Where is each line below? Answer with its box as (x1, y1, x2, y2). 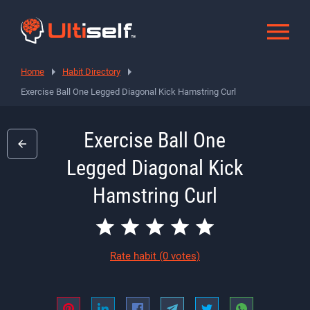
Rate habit (110, 249, 159, 262)
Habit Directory (62, 66, 120, 77)
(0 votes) (159, 249, 200, 262)
